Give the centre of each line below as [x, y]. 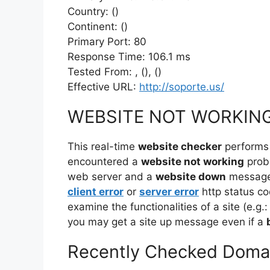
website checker [180, 146]
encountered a [104, 162]
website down [191, 177]
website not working [193, 162]
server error [169, 192]
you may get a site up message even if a [167, 222]
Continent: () [98, 27]
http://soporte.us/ [182, 87]
